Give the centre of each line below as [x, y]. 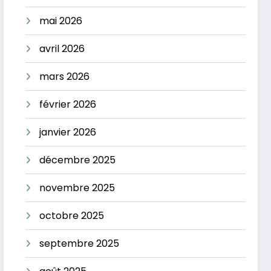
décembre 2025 [78, 160]
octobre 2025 [72, 215]
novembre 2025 [77, 188]
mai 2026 [61, 21]
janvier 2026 [68, 132]
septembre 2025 [80, 243]
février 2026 [68, 104]
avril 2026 [62, 48]
